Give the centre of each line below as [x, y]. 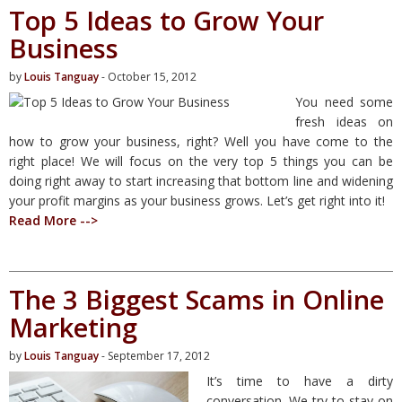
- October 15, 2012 [148, 76]
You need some [344, 101]
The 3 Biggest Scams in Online [197, 299]
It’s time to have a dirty [300, 380]
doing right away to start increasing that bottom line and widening [201, 180]
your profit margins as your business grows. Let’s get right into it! [197, 200]
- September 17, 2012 [154, 355]
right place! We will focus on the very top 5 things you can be [201, 161]
